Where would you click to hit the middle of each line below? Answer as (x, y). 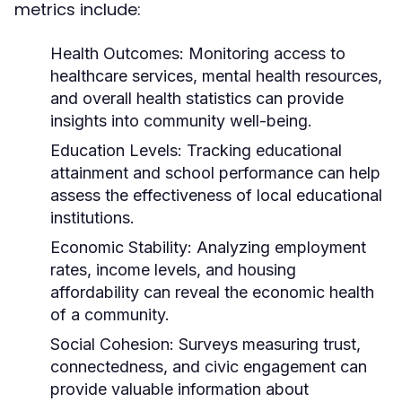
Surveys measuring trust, (267, 344)
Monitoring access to (265, 53)
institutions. (92, 218)
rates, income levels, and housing (173, 270)
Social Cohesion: (112, 344)
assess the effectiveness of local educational (216, 195)
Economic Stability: (121, 247)
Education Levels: (116, 150)
